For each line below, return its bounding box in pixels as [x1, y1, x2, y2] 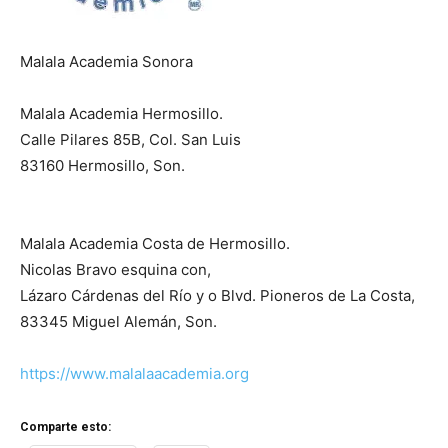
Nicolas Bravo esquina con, [20, 260, 211, 280]
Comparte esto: [20, 420, 111, 435]
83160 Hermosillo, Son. [20, 156, 185, 176]
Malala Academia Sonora [20, 52, 193, 72]
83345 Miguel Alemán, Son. [20, 312, 217, 332]
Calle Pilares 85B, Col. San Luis [20, 130, 241, 150]
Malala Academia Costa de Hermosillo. [20, 234, 290, 254]
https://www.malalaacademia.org [20, 364, 249, 384]
